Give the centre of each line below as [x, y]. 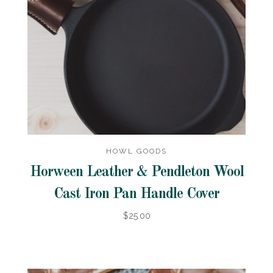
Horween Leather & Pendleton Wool [136, 173]
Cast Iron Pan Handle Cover [136, 195]
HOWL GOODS [136, 151]
